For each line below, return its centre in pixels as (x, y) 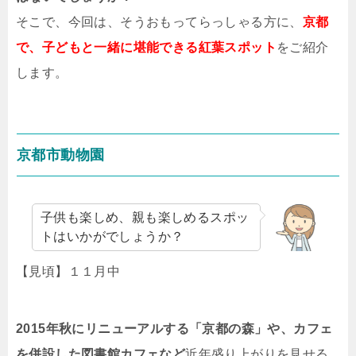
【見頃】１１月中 (68, 271)
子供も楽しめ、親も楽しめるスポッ (145, 217)
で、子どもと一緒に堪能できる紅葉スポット (146, 47)
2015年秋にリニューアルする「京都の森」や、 (155, 329)
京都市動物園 (61, 155)
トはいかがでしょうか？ (112, 236)
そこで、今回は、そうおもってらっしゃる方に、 (159, 22)
